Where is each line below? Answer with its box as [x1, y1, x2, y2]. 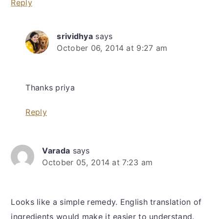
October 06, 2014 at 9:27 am [57, 43, 168, 53]
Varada [42, 146, 70, 156]
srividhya [57, 31, 93, 42]
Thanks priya [25, 83, 75, 93]
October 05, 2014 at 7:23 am [42, 157, 153, 168]
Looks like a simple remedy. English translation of [11, 197, 202, 207]
